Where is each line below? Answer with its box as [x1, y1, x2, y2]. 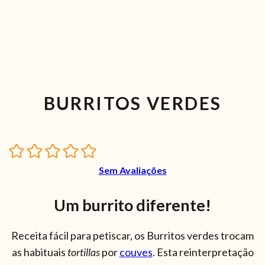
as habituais [11, 245, 67, 258]
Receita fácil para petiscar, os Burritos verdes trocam [11, 228, 254, 242]
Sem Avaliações [98, 164, 167, 176]
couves [119, 245, 153, 258]
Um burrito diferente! [54, 195, 211, 215]
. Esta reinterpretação [152, 245, 254, 258]
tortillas [67, 245, 100, 258]
